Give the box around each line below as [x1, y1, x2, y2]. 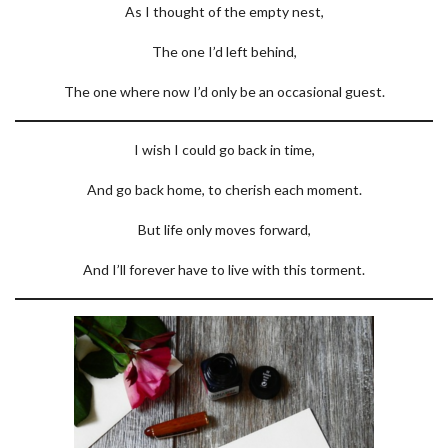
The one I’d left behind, [151, 43, 297, 60]
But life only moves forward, [137, 221, 311, 238]
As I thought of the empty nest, [124, 3, 324, 20]
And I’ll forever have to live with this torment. [83, 261, 365, 278]
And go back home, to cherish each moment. [86, 181, 362, 198]
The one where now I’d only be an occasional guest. [63, 83, 385, 100]
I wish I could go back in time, [133, 141, 315, 158]
